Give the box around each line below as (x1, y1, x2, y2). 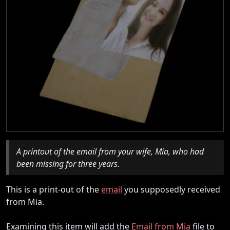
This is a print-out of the (6, 183, 101, 195)
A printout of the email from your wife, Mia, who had (16, 145, 204, 157)
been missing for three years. (16, 158, 120, 169)
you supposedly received (122, 183, 220, 195)
